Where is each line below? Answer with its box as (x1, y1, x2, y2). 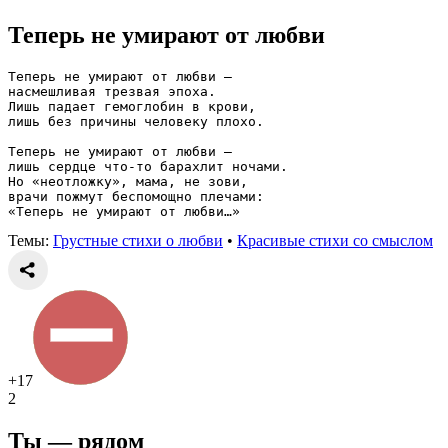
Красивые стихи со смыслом (237, 231, 433, 249)
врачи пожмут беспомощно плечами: (8, 188, 264, 204)
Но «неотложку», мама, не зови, (8, 173, 248, 189)
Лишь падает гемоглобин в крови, (8, 98, 256, 114)
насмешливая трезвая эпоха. (8, 83, 216, 99)
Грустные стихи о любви (53, 231, 223, 249)
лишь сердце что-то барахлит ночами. (8, 158, 288, 174)
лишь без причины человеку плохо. (8, 113, 264, 129)
